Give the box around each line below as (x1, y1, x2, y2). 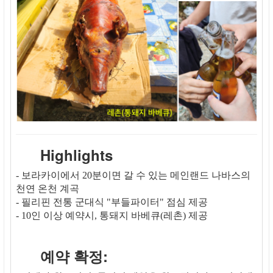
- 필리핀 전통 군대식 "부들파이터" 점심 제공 (16, 197, 208, 208)
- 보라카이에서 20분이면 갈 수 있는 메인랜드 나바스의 (16, 170, 250, 181)
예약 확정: (40, 246, 108, 267)
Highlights (40, 144, 113, 166)
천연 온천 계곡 (16, 183, 82, 194)
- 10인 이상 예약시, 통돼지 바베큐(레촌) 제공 (16, 210, 208, 221)
